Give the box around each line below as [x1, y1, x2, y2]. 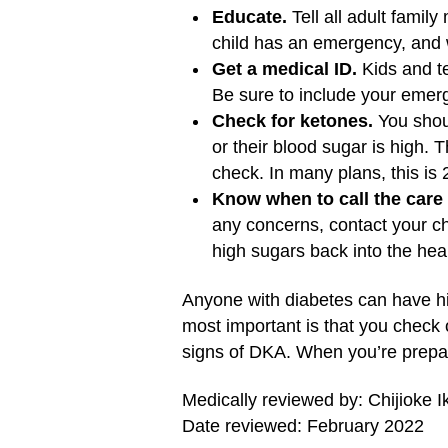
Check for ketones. [212, 111, 373, 131]
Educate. [212, 7, 287, 27]
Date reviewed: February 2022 [182, 416, 424, 436]
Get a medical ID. [212, 59, 357, 79]
